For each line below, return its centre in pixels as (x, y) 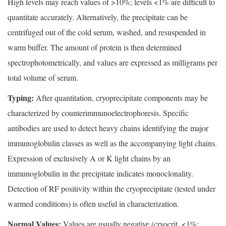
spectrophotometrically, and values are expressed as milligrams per (112, 63)
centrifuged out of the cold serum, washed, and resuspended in (107, 32)
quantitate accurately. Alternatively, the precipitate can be (98, 17)
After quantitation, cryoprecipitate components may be (121, 98)
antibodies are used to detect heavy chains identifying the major (108, 128)
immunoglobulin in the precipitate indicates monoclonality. (100, 174)
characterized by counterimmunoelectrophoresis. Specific (98, 113)
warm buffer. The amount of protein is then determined (95, 47)
